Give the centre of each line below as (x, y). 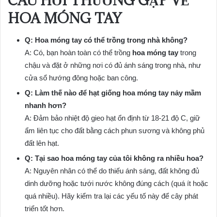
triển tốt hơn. (45, 208)
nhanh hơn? (46, 105)
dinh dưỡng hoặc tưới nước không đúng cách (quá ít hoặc (116, 183)
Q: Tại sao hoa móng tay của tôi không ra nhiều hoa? (114, 158)
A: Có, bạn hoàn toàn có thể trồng (78, 52)
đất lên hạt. (42, 143)
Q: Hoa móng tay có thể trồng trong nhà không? (106, 40)
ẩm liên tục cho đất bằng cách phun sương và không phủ (115, 130)
